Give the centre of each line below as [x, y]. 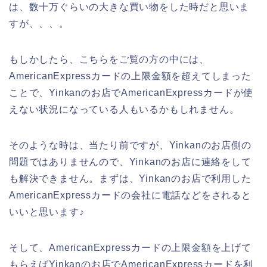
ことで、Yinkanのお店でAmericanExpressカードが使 [131, 92]
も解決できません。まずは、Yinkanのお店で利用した [130, 178]
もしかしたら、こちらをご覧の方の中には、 [109, 59]
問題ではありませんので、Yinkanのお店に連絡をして [130, 162]
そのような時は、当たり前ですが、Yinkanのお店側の [130, 145]
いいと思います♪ [47, 212]
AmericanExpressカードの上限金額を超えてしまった [130, 76]
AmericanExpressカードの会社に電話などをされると [130, 195]
